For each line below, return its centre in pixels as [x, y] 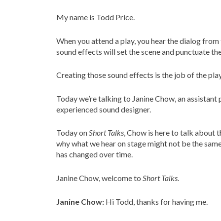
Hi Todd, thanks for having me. [156, 201]
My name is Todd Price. [95, 17]
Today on [73, 133]
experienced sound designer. [104, 109]
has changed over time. [94, 154]
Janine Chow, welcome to [99, 178]
